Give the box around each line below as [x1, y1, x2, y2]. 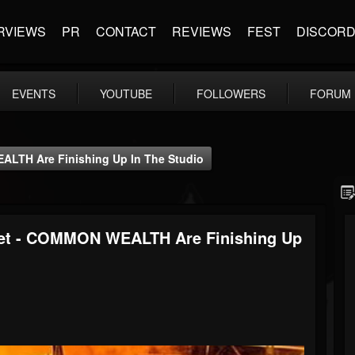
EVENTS [12, 86, 55, 101]
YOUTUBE [100, 86, 152, 101]
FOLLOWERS [197, 86, 265, 101]
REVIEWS [172, 22, 231, 40]
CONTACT [96, 22, 156, 40]
